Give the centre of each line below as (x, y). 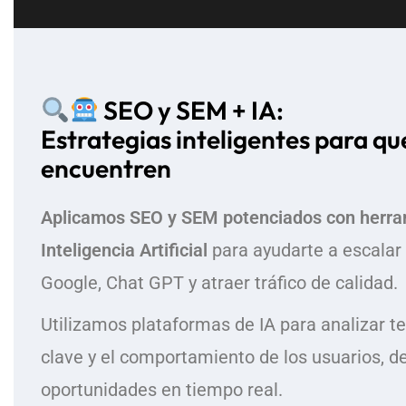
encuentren (106, 168)
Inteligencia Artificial (124, 250)
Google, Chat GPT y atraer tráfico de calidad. (219, 283)
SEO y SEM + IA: (191, 110)
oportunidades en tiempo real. (162, 390)
